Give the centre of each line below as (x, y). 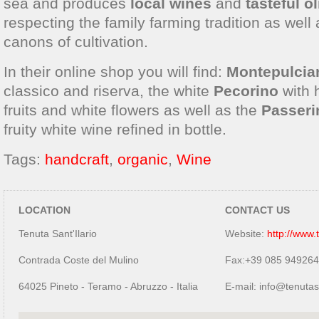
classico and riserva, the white (109, 91)
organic (143, 159)
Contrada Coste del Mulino (79, 260)
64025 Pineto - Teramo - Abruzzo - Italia (108, 286)
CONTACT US (257, 210)
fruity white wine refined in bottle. (115, 129)
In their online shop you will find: (115, 72)
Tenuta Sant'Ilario (58, 234)
